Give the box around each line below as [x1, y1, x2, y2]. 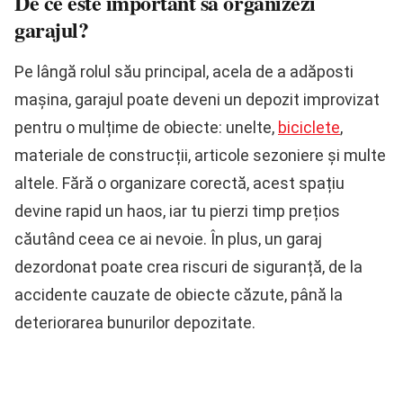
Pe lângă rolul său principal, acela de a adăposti [14, 62, 354, 82]
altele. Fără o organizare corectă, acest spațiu [14, 174, 345, 193]
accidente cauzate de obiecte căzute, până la [14, 285, 343, 305]
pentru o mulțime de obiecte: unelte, [14, 118, 278, 138]
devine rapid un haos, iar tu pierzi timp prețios [14, 201, 340, 221]
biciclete [278, 118, 340, 138]
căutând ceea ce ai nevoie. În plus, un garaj [14, 229, 322, 249]
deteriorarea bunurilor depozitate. [14, 313, 255, 333]
